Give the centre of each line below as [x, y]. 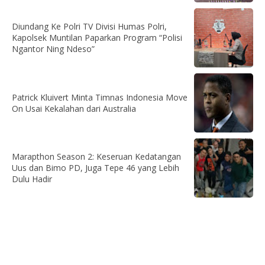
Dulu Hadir [32, 179]
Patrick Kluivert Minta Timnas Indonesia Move [100, 97]
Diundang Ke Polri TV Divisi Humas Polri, [89, 26]
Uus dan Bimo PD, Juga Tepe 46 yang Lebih [96, 167]
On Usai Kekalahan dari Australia [74, 108]
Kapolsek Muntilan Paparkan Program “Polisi [97, 37]
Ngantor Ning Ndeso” [53, 49]
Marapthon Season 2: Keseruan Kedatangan [96, 156]
